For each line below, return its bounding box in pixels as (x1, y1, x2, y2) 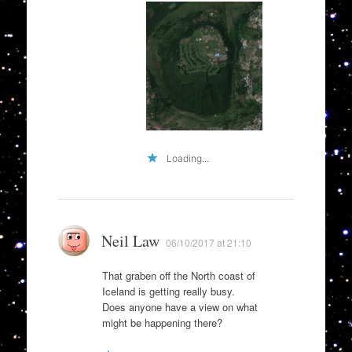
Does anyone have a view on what (101, 299, 258, 315)
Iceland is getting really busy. (101, 284, 235, 299)
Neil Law (101, 230, 159, 252)
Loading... (166, 152, 209, 165)
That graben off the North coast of (101, 268, 255, 284)
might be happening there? (101, 315, 222, 331)
